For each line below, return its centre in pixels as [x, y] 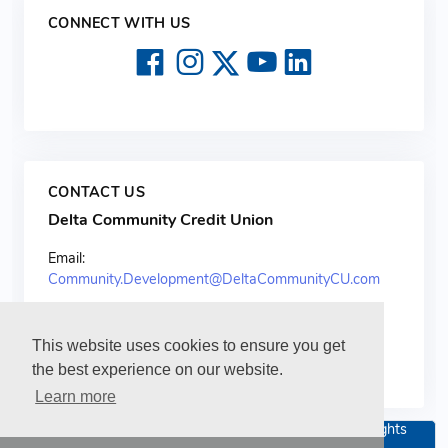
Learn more [76, 397]
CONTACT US [96, 192]
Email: [66, 258]
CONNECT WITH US [119, 23]
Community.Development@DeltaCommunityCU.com [214, 279]
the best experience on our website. [157, 370]
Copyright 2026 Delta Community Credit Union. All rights [224, 428]
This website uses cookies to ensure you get [188, 346]
